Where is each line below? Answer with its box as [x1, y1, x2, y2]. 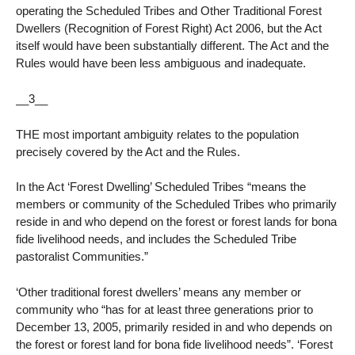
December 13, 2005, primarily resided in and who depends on [16, 320, 332, 334]
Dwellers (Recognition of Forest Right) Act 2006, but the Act [16, 21, 322, 35]
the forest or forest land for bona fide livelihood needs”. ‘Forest [16, 338, 333, 352]
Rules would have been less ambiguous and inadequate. [16, 56, 306, 70]
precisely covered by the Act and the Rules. [16, 144, 240, 158]
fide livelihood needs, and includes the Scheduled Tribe [16, 232, 296, 246]
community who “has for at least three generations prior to [16, 303, 313, 317]
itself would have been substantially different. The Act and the [16, 39, 329, 52]
